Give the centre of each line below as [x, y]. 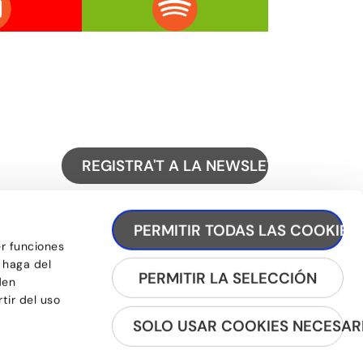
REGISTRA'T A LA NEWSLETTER [192, 165]
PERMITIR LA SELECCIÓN [228, 278]
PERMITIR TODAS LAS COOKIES [246, 230]
